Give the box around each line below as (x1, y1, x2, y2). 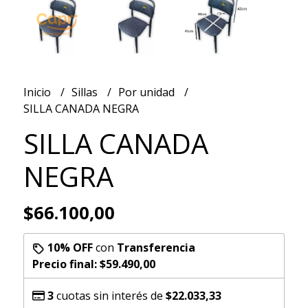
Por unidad (118, 84, 177, 100)
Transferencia (116, 239, 195, 255)
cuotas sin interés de (53, 287, 166, 303)
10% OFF (47, 239, 93, 255)
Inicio (23, 84, 54, 100)
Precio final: (32, 256, 100, 272)
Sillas (71, 84, 100, 100)
